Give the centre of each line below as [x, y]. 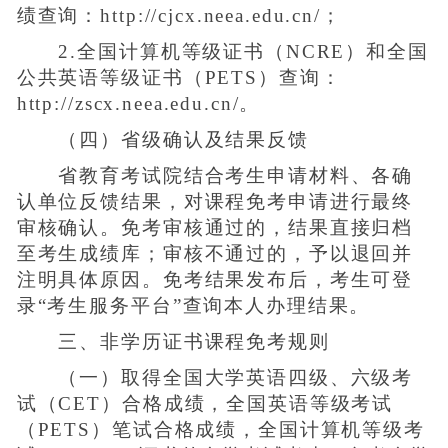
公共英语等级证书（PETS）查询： [179, 78]
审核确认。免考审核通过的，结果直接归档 [215, 228]
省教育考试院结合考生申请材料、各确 [215, 176]
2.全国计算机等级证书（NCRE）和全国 [222, 52]
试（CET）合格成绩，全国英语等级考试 [205, 404]
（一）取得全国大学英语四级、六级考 [215, 378]
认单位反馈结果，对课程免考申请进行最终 [215, 202]
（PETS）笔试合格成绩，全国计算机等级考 [220, 430]
